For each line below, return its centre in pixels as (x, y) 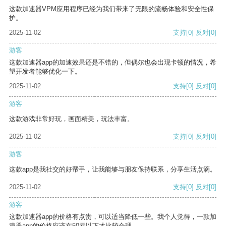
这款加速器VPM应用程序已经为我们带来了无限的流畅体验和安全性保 (111, 9)
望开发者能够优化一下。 (45, 72)
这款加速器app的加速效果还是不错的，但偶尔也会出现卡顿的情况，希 (113, 63)
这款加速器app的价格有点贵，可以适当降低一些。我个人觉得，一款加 (113, 217)
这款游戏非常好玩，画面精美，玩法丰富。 (71, 119)
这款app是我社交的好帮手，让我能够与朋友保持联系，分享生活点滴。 (113, 169)
